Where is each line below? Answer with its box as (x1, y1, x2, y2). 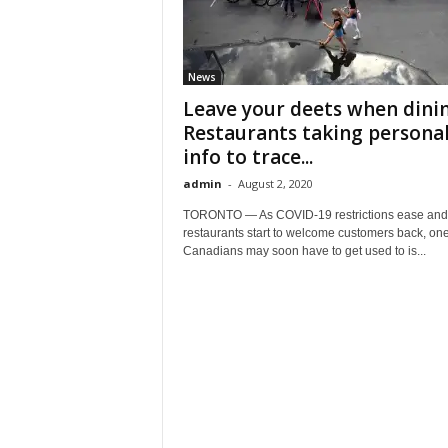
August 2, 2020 (237, 176, 313, 191)
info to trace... (182, 144, 313, 170)
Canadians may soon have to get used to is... (182, 244, 426, 258)
